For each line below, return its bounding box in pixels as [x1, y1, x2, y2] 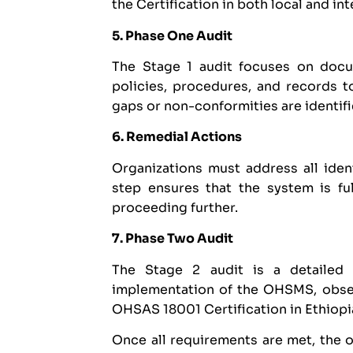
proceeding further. [112, 199, 238, 216]
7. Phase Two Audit [112, 230, 233, 247]
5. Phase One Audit [112, 27, 232, 44]
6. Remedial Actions [112, 128, 242, 146]
